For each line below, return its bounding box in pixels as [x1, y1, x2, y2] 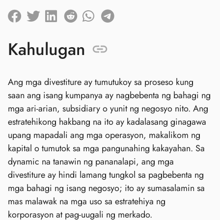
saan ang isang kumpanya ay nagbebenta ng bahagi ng [8, 89, 211, 102]
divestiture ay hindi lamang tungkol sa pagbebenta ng [8, 168, 204, 182]
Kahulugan [8, 37, 85, 62]
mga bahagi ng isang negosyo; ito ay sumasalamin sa [8, 182, 205, 195]
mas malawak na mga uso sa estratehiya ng [8, 195, 165, 208]
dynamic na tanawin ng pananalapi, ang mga [8, 155, 174, 168]
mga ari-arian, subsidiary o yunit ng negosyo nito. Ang [8, 102, 208, 115]
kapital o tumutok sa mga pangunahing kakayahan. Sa [8, 142, 205, 155]
